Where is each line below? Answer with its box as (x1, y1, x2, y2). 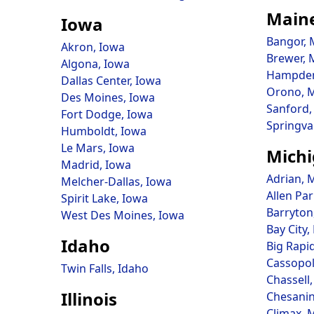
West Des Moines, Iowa (61, 207, 184, 223)
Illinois (61, 287, 117, 310)
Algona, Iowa (61, 56, 130, 71)
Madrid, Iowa (61, 157, 131, 172)
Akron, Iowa (61, 39, 125, 55)
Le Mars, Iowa (61, 140, 135, 156)
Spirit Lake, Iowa (61, 191, 148, 206)
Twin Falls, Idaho (61, 261, 149, 276)
